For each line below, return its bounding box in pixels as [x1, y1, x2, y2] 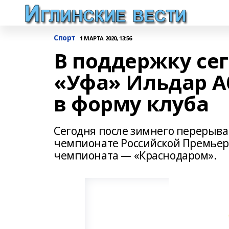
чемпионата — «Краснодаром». [54, 148, 217, 163]
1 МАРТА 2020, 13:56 [79, 34, 132, 42]
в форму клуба [54, 89, 209, 118]
